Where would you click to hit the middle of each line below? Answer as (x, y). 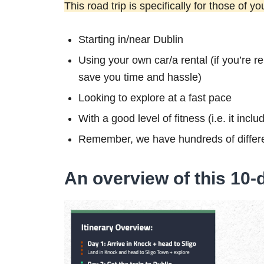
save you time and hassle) (140, 77)
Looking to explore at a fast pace (155, 98)
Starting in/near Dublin (131, 39)
